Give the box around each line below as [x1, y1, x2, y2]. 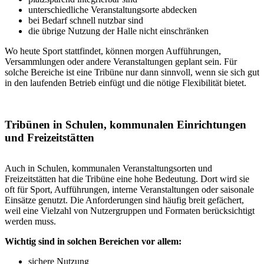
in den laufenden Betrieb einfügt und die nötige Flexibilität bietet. [5, 77, 246, 88]
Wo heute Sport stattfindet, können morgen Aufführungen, [5, 45, 221, 56]
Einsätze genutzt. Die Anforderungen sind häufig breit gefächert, [5, 194, 244, 205]
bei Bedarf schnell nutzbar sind [28, 15, 143, 25]
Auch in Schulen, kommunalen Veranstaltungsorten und [5, 163, 212, 173]
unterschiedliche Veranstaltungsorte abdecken [28, 4, 197, 15]
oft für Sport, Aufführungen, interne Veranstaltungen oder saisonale [5, 184, 254, 194]
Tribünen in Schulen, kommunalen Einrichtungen [5, 118, 246, 131]
